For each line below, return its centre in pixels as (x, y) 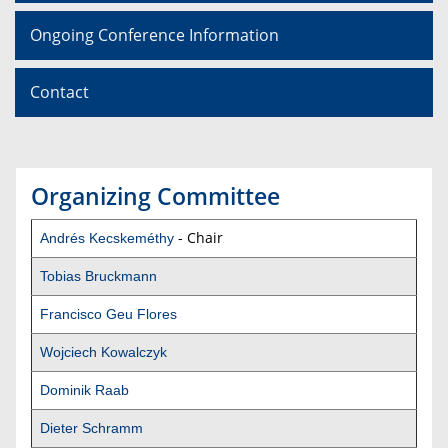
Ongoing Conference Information (154, 34)
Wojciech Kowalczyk (103, 351)
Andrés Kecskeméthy (107, 237)
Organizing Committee (155, 195)
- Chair (198, 237)
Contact (59, 91)
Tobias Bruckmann (98, 275)
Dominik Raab (84, 389)
